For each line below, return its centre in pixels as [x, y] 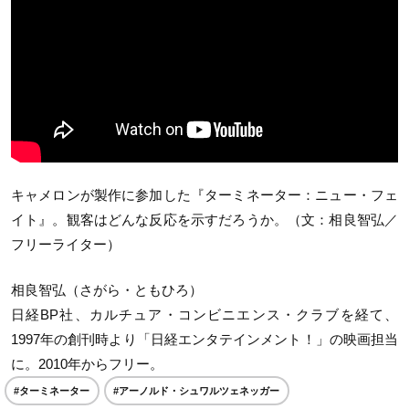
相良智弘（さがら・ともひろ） [107, 289]
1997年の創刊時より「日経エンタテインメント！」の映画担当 [204, 339]
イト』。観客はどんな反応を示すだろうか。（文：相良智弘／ [204, 220]
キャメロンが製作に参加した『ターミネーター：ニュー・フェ [204, 195]
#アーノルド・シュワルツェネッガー [196, 390]
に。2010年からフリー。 [87, 363]
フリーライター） [66, 245]
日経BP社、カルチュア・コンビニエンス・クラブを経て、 [204, 314]
